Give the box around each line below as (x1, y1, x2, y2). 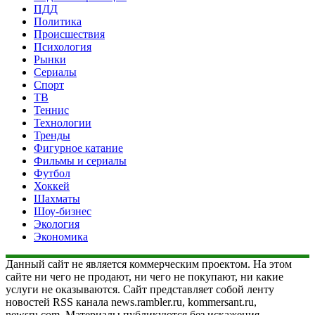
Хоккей (34, 179, 70, 192)
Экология (34, 217, 79, 230)
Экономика (34, 230, 88, 243)
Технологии (34, 116, 91, 129)
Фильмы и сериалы (34, 154, 127, 167)
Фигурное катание (34, 141, 123, 154)
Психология (34, 40, 91, 53)
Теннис (34, 103, 69, 116)
